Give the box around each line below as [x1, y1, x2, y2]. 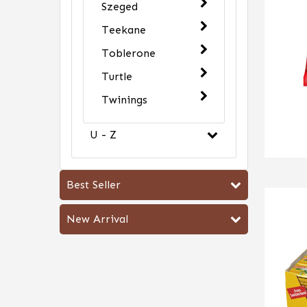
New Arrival [66, 212, 128, 225]
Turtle [101, 70, 132, 83]
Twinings [101, 93, 147, 106]
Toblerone [101, 47, 156, 60]
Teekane [101, 23, 146, 36]
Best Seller [66, 178, 121, 191]
